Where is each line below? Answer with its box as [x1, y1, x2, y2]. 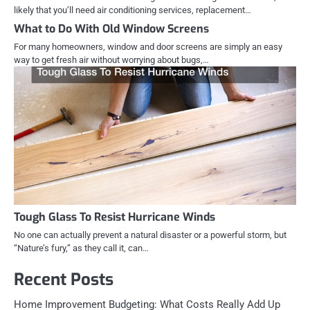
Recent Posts [14, 268, 113, 291]
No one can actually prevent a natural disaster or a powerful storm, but [14, 229, 286, 240]
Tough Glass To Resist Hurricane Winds [14, 209, 215, 224]
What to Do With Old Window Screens [14, 21, 209, 36]
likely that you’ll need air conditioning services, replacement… [14, 4, 251, 15]
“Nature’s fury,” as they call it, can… [14, 242, 149, 253]
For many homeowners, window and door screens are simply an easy [14, 41, 282, 52]
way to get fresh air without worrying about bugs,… [14, 54, 209, 65]
